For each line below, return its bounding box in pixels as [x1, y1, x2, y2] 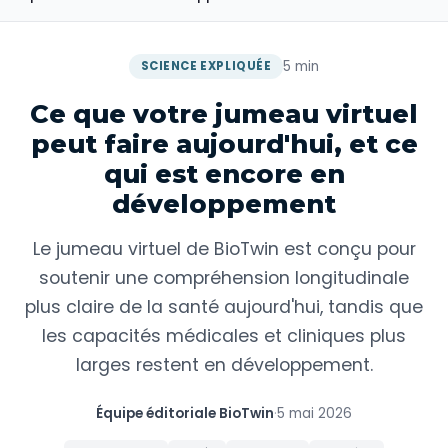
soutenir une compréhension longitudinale [39, 266, 409, 290]
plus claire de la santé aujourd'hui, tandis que [25, 295, 423, 319]
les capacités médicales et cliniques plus [42, 324, 406, 348]
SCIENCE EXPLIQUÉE [140, 58, 272, 74]
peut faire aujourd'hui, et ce [30, 128, 418, 159]
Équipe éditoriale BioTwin [96, 404, 274, 423]
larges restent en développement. [75, 353, 373, 377]
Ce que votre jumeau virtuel [30, 98, 418, 129]
